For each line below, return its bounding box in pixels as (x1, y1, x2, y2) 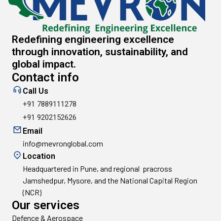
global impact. (12, 58, 76, 71)
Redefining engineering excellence (12, 34, 174, 46)
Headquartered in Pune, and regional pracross (23, 164, 172, 174)
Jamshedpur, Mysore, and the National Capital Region (23, 176, 197, 185)
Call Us (23, 86, 48, 96)
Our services (12, 198, 79, 213)
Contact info (12, 71, 79, 85)
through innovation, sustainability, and (12, 46, 188, 58)
